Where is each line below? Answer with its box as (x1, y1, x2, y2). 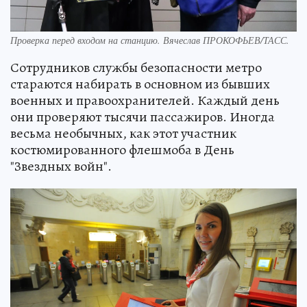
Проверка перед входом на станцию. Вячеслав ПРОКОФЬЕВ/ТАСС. (10, 34, 289, 47)
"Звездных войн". (10, 157, 112, 176)
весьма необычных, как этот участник (10, 124, 236, 143)
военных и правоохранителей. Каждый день (10, 91, 280, 110)
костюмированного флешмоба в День (10, 140, 234, 160)
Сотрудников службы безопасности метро (10, 58, 262, 77)
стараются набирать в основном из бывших (10, 75, 270, 94)
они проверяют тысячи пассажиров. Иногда (10, 108, 275, 127)
